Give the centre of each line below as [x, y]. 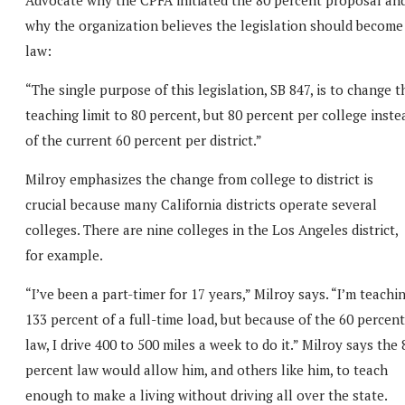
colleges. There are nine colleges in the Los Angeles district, [212, 229]
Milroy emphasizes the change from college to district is [199, 179]
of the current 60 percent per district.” [144, 140]
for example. [64, 254]
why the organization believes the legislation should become [214, 25]
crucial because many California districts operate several [201, 204]
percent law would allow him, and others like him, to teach [207, 369]
